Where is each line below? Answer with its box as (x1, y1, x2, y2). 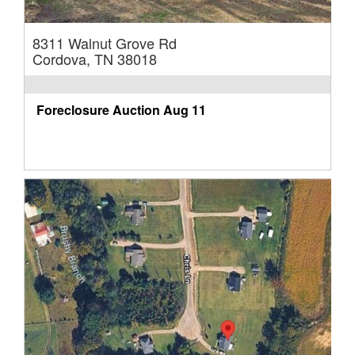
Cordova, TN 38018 (32, 48, 157, 70)
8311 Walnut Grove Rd (32, 32, 177, 54)
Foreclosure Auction (36, 101, 160, 120)
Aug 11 (163, 101, 206, 120)
